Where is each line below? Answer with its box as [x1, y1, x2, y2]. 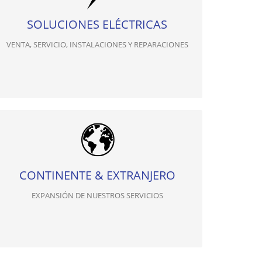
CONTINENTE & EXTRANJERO [19, 167, 175, 183]
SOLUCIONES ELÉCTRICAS [27, 16, 167, 32]
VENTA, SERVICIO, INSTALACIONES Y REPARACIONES [6, 39, 188, 50]
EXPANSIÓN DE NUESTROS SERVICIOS [31, 190, 163, 201]
